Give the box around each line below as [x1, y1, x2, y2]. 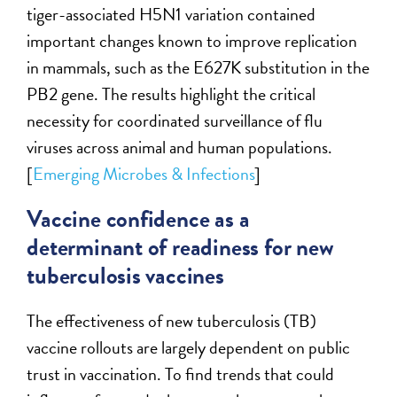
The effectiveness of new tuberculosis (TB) [27, 307, 317, 335]
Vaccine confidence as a [27, 201, 250, 237]
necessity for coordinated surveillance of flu [27, 107, 323, 135]
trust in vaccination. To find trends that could [27, 361, 335, 388]
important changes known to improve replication [27, 27, 358, 55]
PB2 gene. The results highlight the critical [27, 81, 316, 108]
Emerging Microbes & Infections [33, 160, 255, 188]
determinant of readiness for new [27, 230, 334, 266]
